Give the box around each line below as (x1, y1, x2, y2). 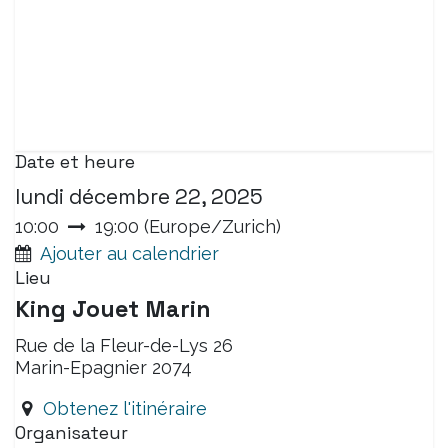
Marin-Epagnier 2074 (15, 357, 192, 378)
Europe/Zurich (149, 216, 276, 237)
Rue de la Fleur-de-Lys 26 (15, 335, 233, 356)
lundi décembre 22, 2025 (15, 183, 263, 210)
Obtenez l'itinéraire (43, 398, 208, 419)
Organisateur (15, 421, 128, 444)
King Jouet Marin (15, 294, 211, 324)
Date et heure (15, 150, 135, 173)
